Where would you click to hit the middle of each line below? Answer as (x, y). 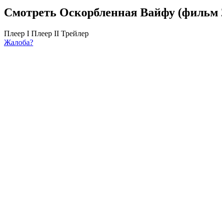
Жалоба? (19, 42)
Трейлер (75, 33)
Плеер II (45, 33)
